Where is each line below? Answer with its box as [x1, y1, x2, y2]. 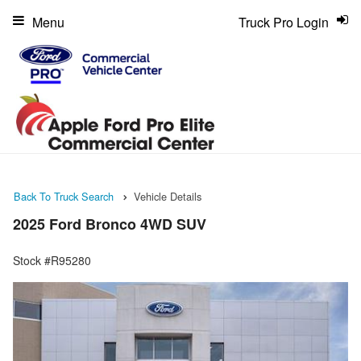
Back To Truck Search [14, 188, 114, 204]
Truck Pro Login [239, 13, 329, 31]
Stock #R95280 [13, 252, 91, 269]
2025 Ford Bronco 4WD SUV [13, 214, 206, 235]
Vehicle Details [134, 188, 201, 204]
